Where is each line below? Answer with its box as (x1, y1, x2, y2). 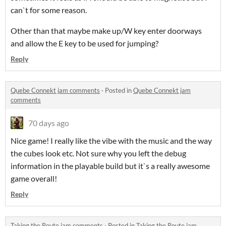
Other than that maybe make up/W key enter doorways (11, 26, 202, 36)
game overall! (11, 174, 59, 184)
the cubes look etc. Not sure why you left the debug (11, 148, 186, 158)
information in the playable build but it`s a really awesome (11, 161, 210, 171)
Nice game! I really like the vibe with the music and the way (11, 136, 212, 146)
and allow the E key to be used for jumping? (11, 38, 163, 48)
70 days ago (28, 118, 69, 128)
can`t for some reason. (11, 5, 88, 15)
